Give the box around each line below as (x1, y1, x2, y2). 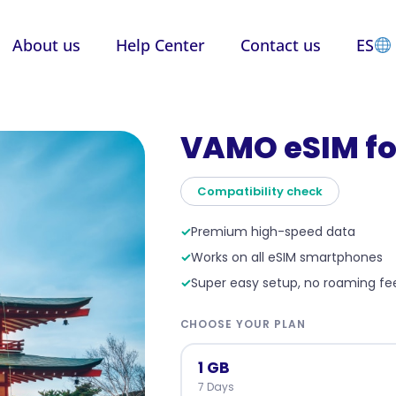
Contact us (240, 34, 321, 56)
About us (11, 34, 80, 56)
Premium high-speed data (190, 223, 355, 241)
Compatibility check (196, 183, 323, 201)
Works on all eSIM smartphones (190, 248, 383, 267)
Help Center (115, 34, 205, 56)
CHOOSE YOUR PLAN (179, 316, 306, 332)
